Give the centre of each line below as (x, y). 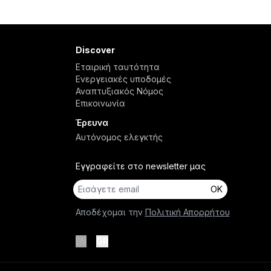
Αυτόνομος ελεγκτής (119, 137)
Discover (95, 50)
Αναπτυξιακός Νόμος (119, 91)
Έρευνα (92, 122)
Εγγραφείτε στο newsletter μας (140, 166)
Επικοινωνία (100, 103)
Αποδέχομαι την (109, 212)
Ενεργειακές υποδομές (123, 79)
